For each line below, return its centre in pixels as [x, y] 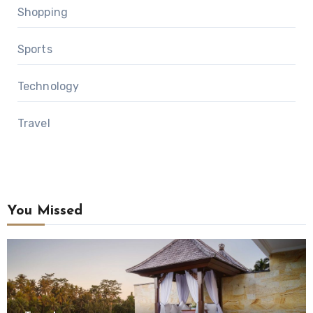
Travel [34, 123]
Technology [48, 86]
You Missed [44, 211]
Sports [35, 49]
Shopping [43, 12]
